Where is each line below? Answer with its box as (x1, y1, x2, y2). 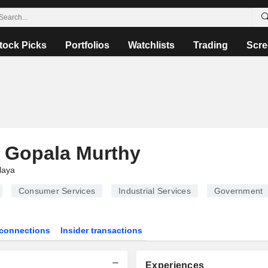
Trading (193, 40, 228, 50)
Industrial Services (118, 186, 191, 196)
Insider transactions (60, 226, 143, 235)
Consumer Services (18, 186, 95, 196)
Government (214, 186, 263, 196)
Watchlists (127, 40, 175, 50)
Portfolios (65, 40, 109, 50)
